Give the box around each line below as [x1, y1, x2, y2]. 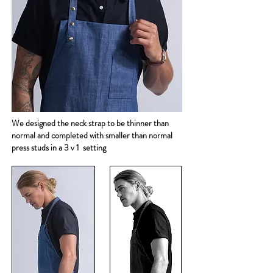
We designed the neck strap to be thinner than [12, 117, 169, 129]
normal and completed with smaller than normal [12, 129, 172, 141]
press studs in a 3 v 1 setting [12, 141, 106, 154]
